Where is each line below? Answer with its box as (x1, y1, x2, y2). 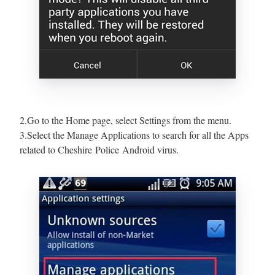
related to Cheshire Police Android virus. (20, 142, 179, 156)
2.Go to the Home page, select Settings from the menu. (20, 113, 231, 126)
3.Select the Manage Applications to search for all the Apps (20, 128, 249, 141)
